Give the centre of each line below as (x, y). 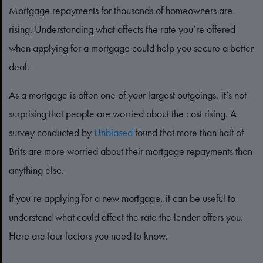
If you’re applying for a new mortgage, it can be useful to (122, 198)
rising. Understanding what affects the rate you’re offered (122, 29)
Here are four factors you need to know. (89, 236)
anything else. (36, 170)
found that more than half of (188, 132)
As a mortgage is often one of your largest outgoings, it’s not (128, 95)
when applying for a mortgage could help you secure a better (131, 48)
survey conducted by (51, 132)
